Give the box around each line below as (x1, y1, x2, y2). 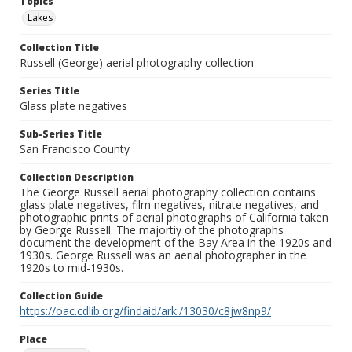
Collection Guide (20, 289, 103, 303)
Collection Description (20, 170, 134, 185)
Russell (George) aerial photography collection (20, 55, 254, 71)
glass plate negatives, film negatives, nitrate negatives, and (20, 197, 319, 213)
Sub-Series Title (20, 127, 102, 141)
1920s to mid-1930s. (20, 260, 123, 276)
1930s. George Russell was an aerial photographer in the (20, 247, 306, 263)
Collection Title (20, 41, 99, 55)
